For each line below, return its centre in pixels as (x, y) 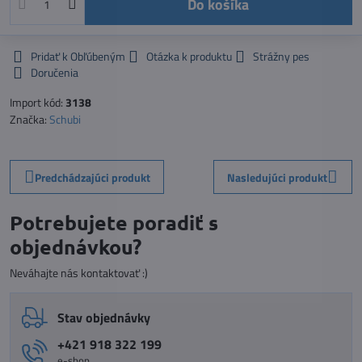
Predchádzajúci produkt (92, 177)
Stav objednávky (104, 318)
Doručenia (55, 72)
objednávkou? (76, 246)
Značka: (29, 119)
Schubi (65, 119)
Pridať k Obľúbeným (78, 56)
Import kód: (38, 102)
